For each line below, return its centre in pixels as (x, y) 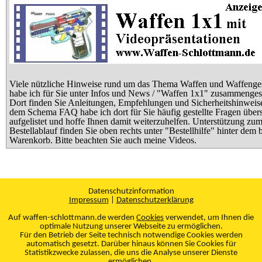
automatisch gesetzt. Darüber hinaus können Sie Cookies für (131, 244)
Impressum (89, 200)
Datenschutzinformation (131, 192)
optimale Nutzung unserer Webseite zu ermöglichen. (131, 227)
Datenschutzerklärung (155, 200)
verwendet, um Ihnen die (209, 218)
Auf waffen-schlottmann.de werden (72, 218)
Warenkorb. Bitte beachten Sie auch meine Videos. (103, 140)
